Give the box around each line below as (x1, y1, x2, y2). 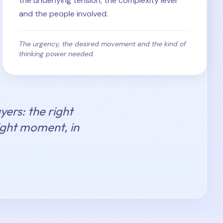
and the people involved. (19, 8, 109, 19)
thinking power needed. (19, 49, 95, 58)
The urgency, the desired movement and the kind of (19, 39, 187, 48)
